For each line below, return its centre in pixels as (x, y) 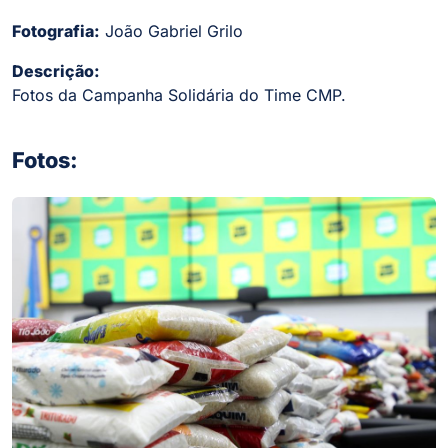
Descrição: (56, 70)
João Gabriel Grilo (171, 30)
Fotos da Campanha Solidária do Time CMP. (179, 94)
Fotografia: (56, 30)
